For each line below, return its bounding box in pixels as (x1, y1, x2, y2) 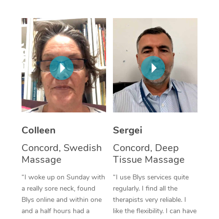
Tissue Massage (113, 153, 185, 166)
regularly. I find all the (113, 183, 177, 193)
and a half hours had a (21, 206, 89, 216)
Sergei (113, 123, 142, 137)
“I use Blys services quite (113, 172, 189, 182)
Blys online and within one (21, 195, 102, 204)
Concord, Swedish (21, 141, 102, 154)
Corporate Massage (133, 13, 211, 24)
